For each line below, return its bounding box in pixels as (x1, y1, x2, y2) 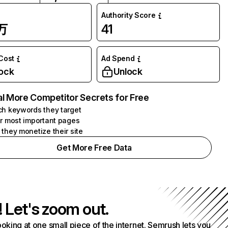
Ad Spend (101, 54, 135, 63)
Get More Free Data (56, 142, 132, 153)
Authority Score (101, 11, 156, 19)
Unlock (113, 66, 142, 77)
